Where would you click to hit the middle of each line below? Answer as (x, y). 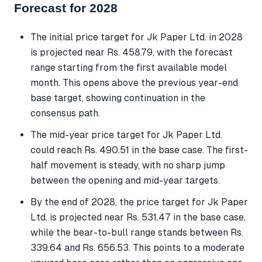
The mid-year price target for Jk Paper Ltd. (126, 135)
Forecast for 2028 (66, 8)
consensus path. (65, 113)
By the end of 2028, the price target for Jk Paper (139, 202)
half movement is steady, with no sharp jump (128, 165)
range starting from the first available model (129, 67)
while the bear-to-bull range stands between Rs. (137, 232)
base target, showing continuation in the (118, 98)
